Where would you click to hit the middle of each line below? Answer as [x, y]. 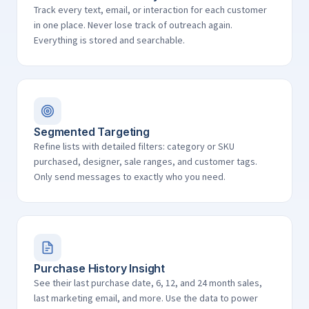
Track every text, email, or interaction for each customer [150, 10]
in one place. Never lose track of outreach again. [133, 25]
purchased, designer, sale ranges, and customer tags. [146, 161]
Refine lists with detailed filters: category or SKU [134, 146]
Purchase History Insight [100, 268]
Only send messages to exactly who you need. [130, 177]
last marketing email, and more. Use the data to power [146, 298]
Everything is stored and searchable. [109, 40]
